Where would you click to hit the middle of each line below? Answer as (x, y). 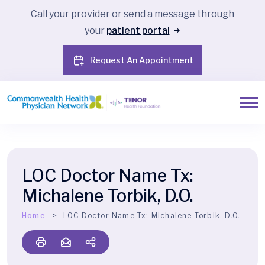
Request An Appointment (141, 60)
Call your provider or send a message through (132, 14)
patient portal (138, 30)
